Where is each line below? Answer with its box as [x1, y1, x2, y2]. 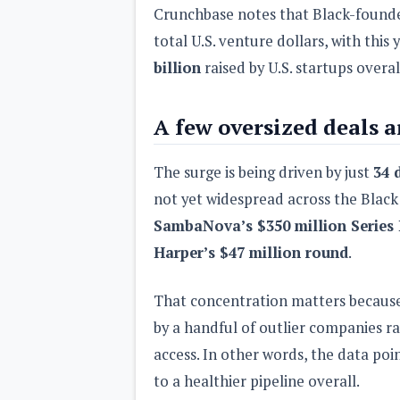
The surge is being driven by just [154, 162, 373, 182]
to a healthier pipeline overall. [154, 371, 360, 391]
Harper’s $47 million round [154, 242, 348, 262]
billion [154, 57, 201, 78]
